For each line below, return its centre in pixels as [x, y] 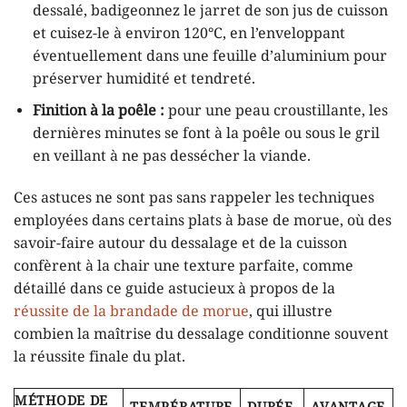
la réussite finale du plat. [99, 357]
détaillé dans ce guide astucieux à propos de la [174, 289]
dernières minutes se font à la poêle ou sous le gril [206, 134]
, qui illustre [291, 312]
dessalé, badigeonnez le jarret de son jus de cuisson [210, 12]
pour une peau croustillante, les [276, 112]
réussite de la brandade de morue [131, 312]
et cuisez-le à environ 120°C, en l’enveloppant [189, 35]
